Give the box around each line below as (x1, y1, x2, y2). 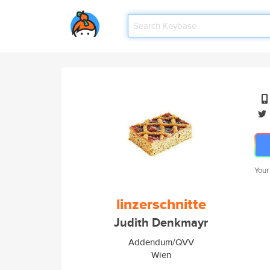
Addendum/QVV (128, 236, 194, 248)
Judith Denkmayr (114, 214, 208, 231)
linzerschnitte (116, 193, 206, 215)
